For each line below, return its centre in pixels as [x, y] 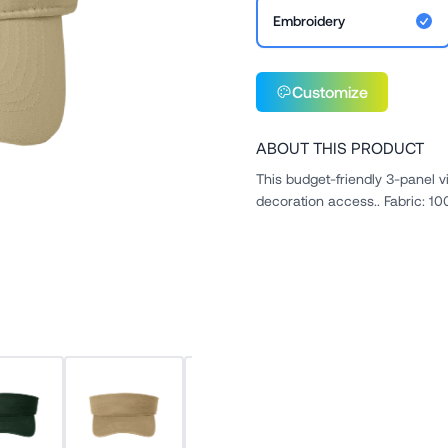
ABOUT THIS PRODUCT [340, 147]
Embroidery [309, 20]
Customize [330, 91]
